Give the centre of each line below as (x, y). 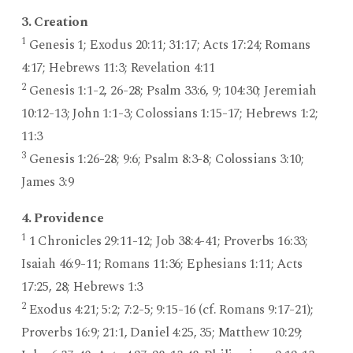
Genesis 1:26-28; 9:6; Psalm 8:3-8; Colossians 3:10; (165, 160)
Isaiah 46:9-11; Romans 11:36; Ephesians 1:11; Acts (162, 264)
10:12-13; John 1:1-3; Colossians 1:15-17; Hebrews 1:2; (169, 114)
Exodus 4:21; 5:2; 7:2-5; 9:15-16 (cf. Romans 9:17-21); (169, 310)
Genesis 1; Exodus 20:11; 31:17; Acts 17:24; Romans (168, 45)
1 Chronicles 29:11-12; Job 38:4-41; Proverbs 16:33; (167, 242)
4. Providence (62, 219)
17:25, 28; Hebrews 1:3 (82, 287)
